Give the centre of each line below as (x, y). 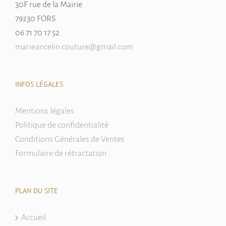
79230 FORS (35, 19)
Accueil (34, 218)
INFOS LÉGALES (39, 84)
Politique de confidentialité (62, 125)
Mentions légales (45, 111)
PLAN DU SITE (37, 191)
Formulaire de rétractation (61, 154)
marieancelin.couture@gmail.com (74, 47)
